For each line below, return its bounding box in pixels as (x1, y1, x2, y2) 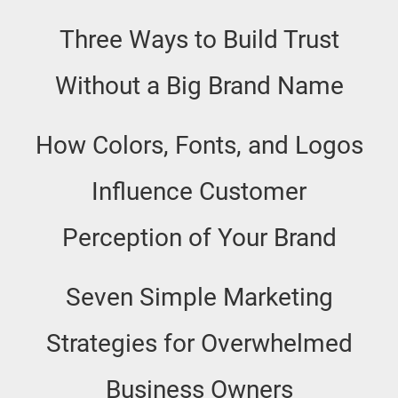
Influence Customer (92, 176, 306, 206)
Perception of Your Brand (61, 222, 337, 252)
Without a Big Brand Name (54, 70, 344, 100)
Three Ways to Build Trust (59, 24, 339, 54)
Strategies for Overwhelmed (45, 328, 353, 358)
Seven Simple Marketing (65, 282, 333, 312)
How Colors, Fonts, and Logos (35, 130, 363, 160)
